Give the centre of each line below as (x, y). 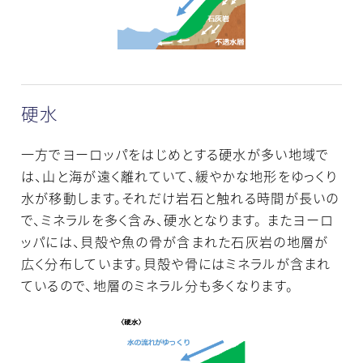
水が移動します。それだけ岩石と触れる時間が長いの (180, 198)
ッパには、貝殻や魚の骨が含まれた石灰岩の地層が (175, 242)
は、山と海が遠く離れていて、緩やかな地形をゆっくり (179, 176)
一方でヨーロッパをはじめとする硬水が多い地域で (175, 154)
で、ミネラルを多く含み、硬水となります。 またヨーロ (177, 220)
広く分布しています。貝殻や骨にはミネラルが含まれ (176, 264)
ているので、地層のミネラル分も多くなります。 (157, 286)
